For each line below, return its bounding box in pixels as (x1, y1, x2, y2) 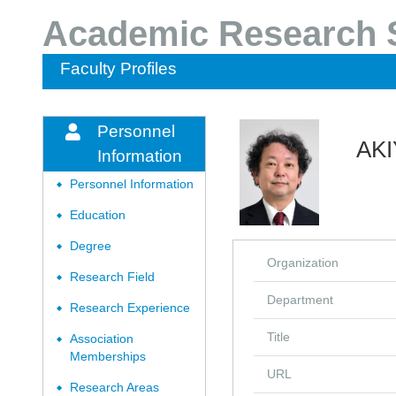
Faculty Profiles (60, 59, 177, 78)
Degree (70, 240, 111, 253)
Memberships (70, 350, 146, 363)
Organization (267, 255, 339, 270)
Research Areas (70, 381, 159, 394)
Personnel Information (70, 178, 194, 191)
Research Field (70, 270, 155, 284)
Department (267, 293, 333, 307)
